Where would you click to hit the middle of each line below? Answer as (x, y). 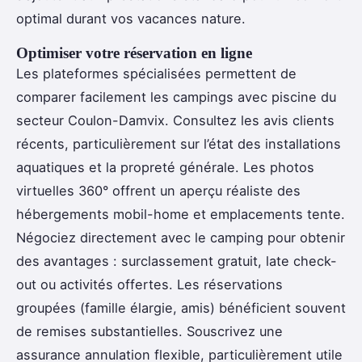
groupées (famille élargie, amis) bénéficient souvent (181, 308)
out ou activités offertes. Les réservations (149, 285)
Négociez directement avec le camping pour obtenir (181, 238)
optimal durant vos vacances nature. (131, 19)
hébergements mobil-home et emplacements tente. (181, 215)
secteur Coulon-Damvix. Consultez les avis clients (175, 121)
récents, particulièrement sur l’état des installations (179, 144)
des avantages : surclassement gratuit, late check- (177, 261)
